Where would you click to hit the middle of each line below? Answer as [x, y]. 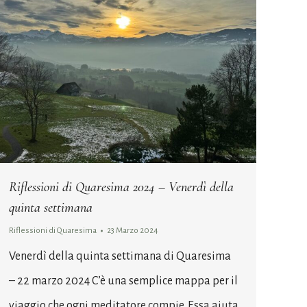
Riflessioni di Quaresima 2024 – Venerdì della [121, 187]
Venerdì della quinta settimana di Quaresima [121, 256]
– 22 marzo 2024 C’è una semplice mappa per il [123, 281]
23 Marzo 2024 [133, 230]
